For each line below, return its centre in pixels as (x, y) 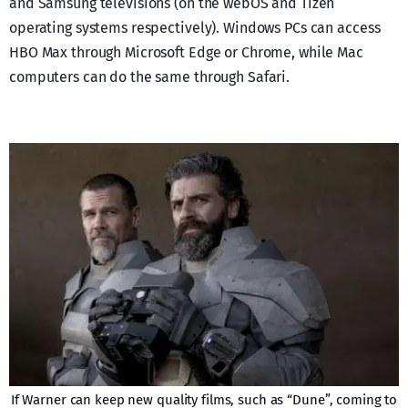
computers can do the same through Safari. (150, 76)
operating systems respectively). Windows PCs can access (195, 27)
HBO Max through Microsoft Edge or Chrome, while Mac (186, 52)
